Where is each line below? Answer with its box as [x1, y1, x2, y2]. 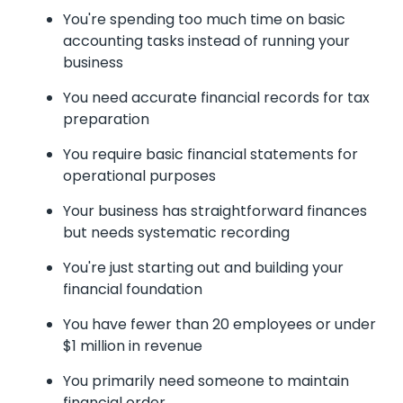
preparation [63, 108, 149, 130]
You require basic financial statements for [63, 143, 358, 165]
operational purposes [63, 165, 216, 186]
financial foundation [63, 278, 202, 300]
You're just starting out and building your [63, 256, 344, 278]
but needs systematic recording [63, 221, 290, 243]
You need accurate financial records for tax [63, 86, 370, 108]
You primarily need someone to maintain [63, 370, 349, 391]
